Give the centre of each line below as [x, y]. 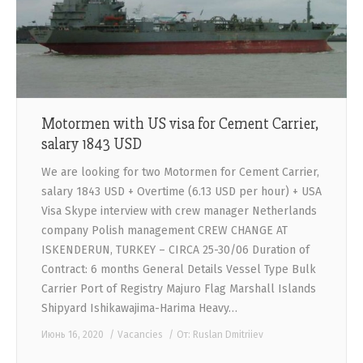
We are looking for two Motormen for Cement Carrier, [180, 173]
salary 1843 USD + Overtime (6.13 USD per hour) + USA [181, 192]
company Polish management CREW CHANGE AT [164, 231]
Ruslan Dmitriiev [228, 335]
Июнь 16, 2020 [73, 335]
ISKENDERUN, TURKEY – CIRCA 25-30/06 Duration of [175, 250]
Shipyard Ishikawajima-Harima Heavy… [139, 309]
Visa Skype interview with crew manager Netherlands [179, 211]
